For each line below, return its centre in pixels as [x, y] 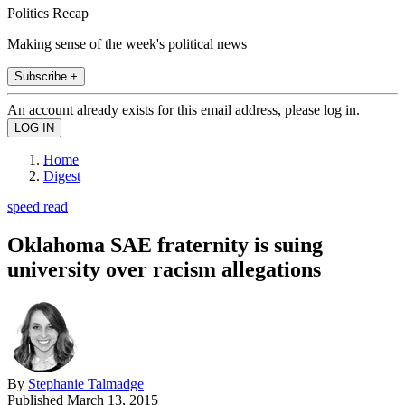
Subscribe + [46, 76]
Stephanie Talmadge [86, 383]
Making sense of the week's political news [127, 43]
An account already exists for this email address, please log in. [184, 109]
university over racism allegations [164, 269]
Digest [62, 175]
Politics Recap [48, 13]
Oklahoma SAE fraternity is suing [165, 245]
